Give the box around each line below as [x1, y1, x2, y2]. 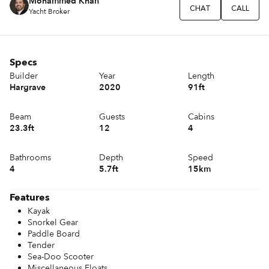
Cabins [188, 111, 215, 123]
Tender [28, 240, 55, 252]
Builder [10, 70, 38, 82]
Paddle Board [28, 228, 80, 240]
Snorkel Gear [28, 217, 78, 229]
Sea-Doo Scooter [28, 251, 94, 263]
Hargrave [10, 82, 46, 94]
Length [188, 70, 215, 82]
